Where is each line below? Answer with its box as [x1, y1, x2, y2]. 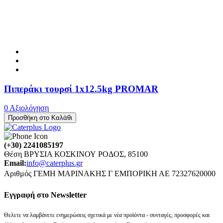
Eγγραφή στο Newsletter [4, 190, 87, 199]
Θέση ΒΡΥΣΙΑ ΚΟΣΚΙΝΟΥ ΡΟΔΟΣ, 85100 [4, 150, 148, 159]
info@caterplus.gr [26, 159, 83, 168]
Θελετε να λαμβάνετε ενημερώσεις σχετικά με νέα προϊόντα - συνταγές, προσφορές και [4, 211, 210, 219]
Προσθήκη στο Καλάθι [8, 114, 72, 122]
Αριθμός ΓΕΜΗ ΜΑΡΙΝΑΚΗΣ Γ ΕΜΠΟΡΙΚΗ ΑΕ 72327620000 [4, 169, 216, 178]
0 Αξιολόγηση [4, 104, 49, 112]
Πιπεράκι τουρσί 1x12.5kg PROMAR [4, 83, 158, 94]
